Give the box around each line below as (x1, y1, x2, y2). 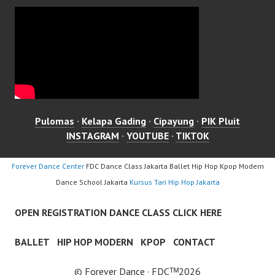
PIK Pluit (201, 115, 240, 128)
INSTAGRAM (66, 130, 119, 142)
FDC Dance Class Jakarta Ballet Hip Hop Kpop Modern (83, 161, 264, 171)
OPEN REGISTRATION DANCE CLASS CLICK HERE (15, 206, 222, 219)
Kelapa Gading (82, 115, 146, 128)
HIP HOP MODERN (57, 236, 133, 249)
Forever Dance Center (11, 161, 84, 171)
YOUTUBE (126, 130, 169, 142)
